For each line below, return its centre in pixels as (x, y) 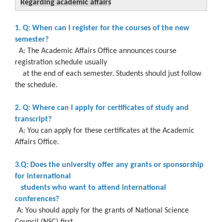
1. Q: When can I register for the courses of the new (102, 28)
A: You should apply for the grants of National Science (102, 210)
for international (43, 176)
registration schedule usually (61, 62)
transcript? (33, 119)
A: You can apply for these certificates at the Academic (105, 131)
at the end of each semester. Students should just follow (108, 74)
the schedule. (36, 85)
